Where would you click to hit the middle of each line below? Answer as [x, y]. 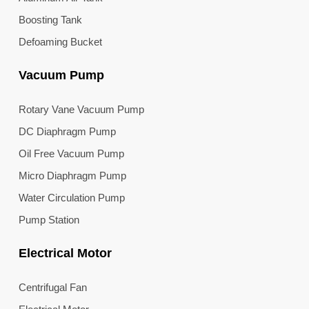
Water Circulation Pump [71, 197]
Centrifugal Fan [52, 287]
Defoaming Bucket [60, 41]
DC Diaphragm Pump [67, 131]
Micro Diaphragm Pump [72, 175]
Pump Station [49, 219]
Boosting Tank [50, 19]
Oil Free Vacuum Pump [71, 153]
